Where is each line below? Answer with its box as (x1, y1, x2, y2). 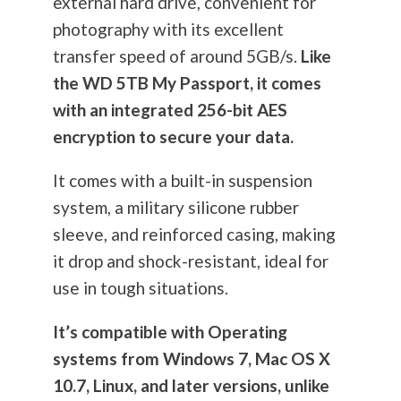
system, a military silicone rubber (52, 197, 299, 218)
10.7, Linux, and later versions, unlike (52, 375, 329, 397)
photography (52, 19, 149, 40)
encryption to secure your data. (52, 126, 297, 148)
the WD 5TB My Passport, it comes (52, 73, 321, 94)
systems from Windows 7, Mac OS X (52, 348, 330, 370)
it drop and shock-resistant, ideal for (52, 251, 328, 272)
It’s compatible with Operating (52, 321, 287, 343)
